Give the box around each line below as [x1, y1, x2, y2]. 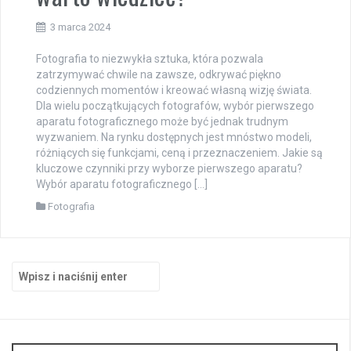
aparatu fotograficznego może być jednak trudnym [36, 114, 288, 128]
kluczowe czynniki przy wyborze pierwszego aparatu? [36, 161, 302, 175]
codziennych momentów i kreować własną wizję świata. [36, 83, 312, 96]
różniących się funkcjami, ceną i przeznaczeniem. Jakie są [36, 146, 323, 159]
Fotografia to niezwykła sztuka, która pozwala [36, 52, 263, 65]
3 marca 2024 [50, 20, 110, 33]
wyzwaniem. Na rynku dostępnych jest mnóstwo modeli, [36, 130, 312, 143]
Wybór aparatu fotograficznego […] [36, 177, 208, 190]
